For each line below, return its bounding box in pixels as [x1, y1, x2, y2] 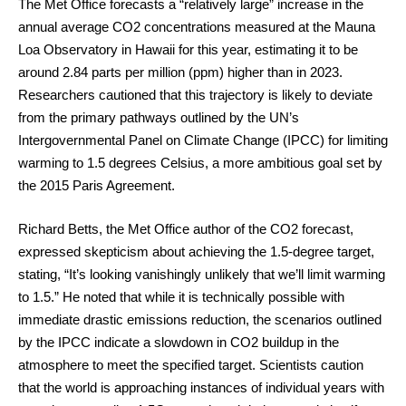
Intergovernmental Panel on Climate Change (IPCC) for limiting [18, 132, 388, 149]
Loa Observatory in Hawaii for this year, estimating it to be [18, 42, 358, 58]
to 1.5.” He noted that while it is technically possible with [18, 288, 344, 304]
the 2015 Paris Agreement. [18, 178, 175, 194]
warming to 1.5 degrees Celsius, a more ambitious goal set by [18, 155, 382, 171]
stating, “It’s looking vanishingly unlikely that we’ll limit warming [18, 266, 385, 282]
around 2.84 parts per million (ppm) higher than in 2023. [18, 64, 343, 81]
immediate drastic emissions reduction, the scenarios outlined [18, 311, 382, 327]
